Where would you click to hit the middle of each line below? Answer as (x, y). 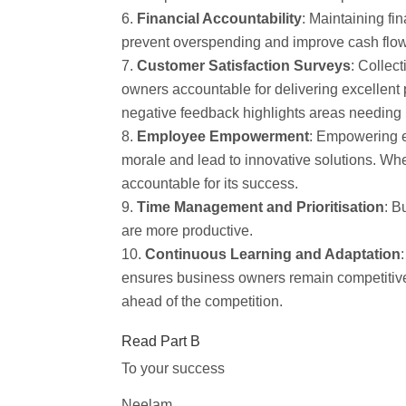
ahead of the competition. (203, 301)
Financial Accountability (220, 18)
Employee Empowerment (223, 136)
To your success (174, 368)
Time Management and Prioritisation (261, 207)
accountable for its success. (210, 183)
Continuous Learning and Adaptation (273, 254)
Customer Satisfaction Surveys (244, 65)
